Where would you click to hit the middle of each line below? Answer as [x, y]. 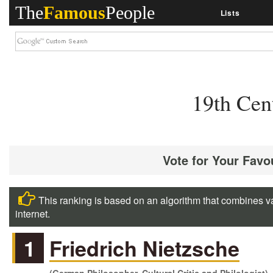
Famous [74, 12]
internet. [33, 214]
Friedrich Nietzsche [145, 248]
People [130, 12]
